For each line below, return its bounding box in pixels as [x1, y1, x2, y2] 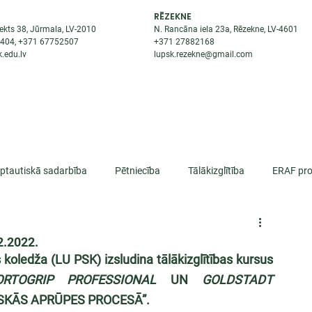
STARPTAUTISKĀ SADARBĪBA [143, 93, 282, 104]
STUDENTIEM [49, 93, 114, 104]
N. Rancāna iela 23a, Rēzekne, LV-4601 [154, 24, 299, 34]
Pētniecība [115, 164, 160, 176]
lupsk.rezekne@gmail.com [154, 49, 253, 59]
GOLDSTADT [202, 272, 274, 287]
